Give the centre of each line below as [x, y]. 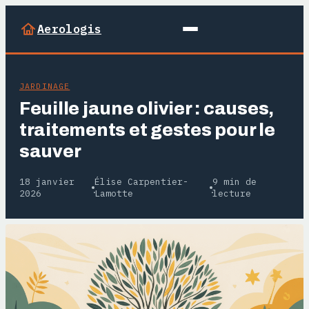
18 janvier [47, 182]
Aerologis [70, 29]
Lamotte [113, 193]
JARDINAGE [45, 86]
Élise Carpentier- [141, 182]
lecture [232, 193]
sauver [50, 151]
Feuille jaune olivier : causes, [147, 109]
